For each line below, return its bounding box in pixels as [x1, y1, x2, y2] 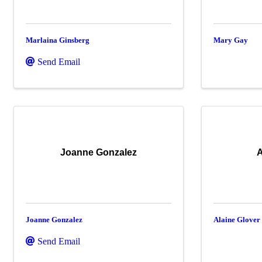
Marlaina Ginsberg [26, 35, 89, 44]
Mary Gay [213, 35, 249, 44]
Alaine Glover [213, 215, 261, 224]
